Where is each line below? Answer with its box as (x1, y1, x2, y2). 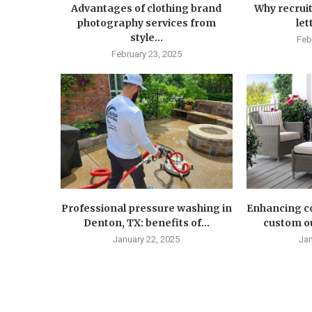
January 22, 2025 (113, 233, 180, 244)
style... (130, 31, 163, 45)
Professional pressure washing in (61, 201, 232, 214)
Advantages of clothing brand (71, 2, 222, 15)
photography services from (77, 17, 217, 30)
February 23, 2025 (111, 49, 182, 60)
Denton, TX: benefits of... (83, 216, 210, 229)
